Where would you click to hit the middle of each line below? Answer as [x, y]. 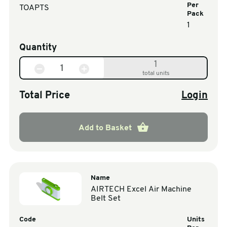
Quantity [38, 48]
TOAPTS [34, 8]
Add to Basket [105, 128]
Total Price [44, 96]
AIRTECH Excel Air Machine [141, 189]
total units [156, 73]
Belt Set [106, 198]
